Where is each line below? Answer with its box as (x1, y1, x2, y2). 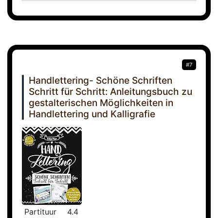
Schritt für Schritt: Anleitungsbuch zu (29, 86, 192, 98)
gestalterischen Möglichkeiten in (29, 97, 173, 109)
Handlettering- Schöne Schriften (29, 74, 172, 87)
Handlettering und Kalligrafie (29, 108, 155, 120)
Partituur (24, 207, 56, 217)
